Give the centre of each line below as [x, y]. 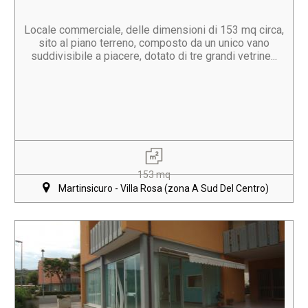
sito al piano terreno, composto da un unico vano [154, 43]
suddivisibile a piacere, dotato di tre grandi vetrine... [154, 56]
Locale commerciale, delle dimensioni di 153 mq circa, [154, 30]
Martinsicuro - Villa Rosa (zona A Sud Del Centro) [164, 188]
